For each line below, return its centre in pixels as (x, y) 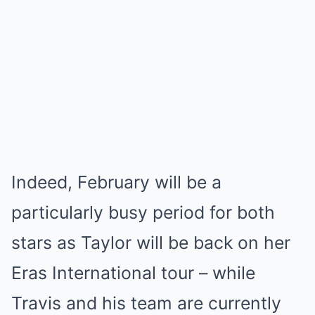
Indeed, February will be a (116, 182)
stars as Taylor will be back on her (151, 243)
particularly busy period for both (143, 212)
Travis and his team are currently (146, 303)
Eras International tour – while (133, 273)
